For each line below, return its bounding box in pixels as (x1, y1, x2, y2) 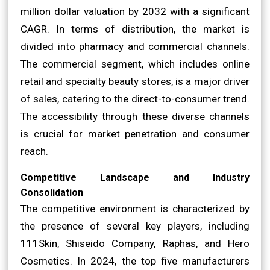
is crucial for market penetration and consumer (20, 127, 250, 140)
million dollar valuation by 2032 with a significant (20, 5, 250, 17)
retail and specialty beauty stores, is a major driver (20, 75, 250, 87)
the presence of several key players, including (20, 219, 250, 232)
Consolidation (20, 186, 83, 198)
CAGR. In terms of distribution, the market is (20, 22, 250, 35)
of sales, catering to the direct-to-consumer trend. (20, 92, 250, 105)
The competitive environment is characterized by (20, 202, 250, 215)
